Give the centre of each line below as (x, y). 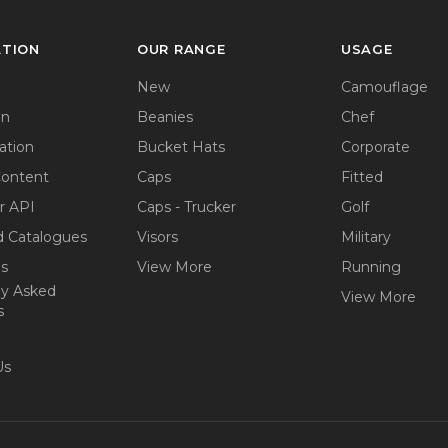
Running (371, 266)
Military (366, 236)
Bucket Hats (181, 146)
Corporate (375, 146)
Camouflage (384, 86)
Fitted (362, 176)
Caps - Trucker (186, 206)
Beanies (165, 116)
